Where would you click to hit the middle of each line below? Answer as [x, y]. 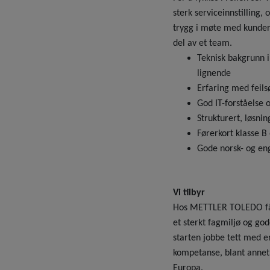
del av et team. [202, 43]
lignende [214, 73]
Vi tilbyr [189, 193]
